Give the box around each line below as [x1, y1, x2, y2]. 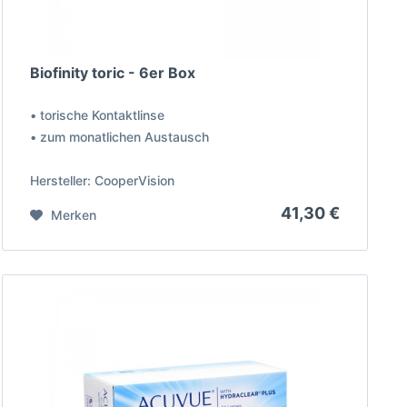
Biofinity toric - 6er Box [30, 64, 196, 83]
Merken [51, 207, 97, 223]
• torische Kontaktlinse [30, 107, 165, 124]
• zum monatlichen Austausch [30, 129, 210, 145]
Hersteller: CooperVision [30, 173, 175, 189]
